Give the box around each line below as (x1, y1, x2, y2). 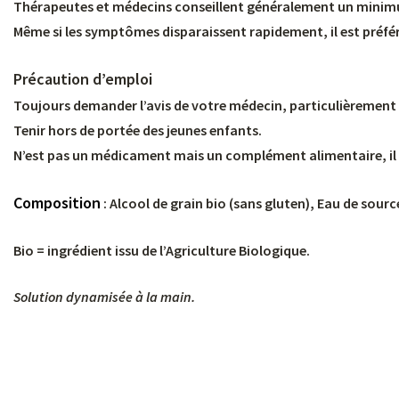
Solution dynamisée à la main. (13, 288, 195, 306)
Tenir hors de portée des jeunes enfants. (13, 121, 262, 140)
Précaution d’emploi (13, 69, 152, 90)
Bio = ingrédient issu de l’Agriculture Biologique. (13, 241, 310, 260)
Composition (13, 192, 101, 214)
